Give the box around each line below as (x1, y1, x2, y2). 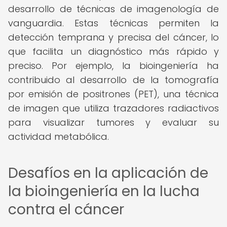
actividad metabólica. (8, 130, 109, 143)
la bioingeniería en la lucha (8, 181, 200, 201)
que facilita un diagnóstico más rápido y (8, 45, 219, 58)
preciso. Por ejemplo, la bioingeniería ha (8, 59, 219, 72)
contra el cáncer (8, 200, 124, 219)
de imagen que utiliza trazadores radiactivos (8, 102, 219, 115)
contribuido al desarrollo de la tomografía (8, 73, 219, 86)
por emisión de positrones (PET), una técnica (8, 88, 219, 100)
